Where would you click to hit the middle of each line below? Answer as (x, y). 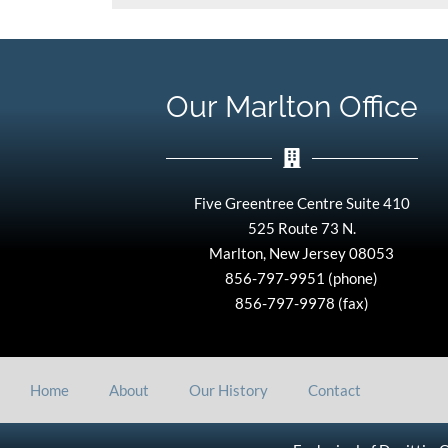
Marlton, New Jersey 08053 (302, 253)
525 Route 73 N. (301, 228)
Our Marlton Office (291, 107)
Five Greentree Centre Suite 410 (301, 203)
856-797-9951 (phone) (302, 278)
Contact (334, 389)
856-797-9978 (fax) (301, 303)
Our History (228, 389)
